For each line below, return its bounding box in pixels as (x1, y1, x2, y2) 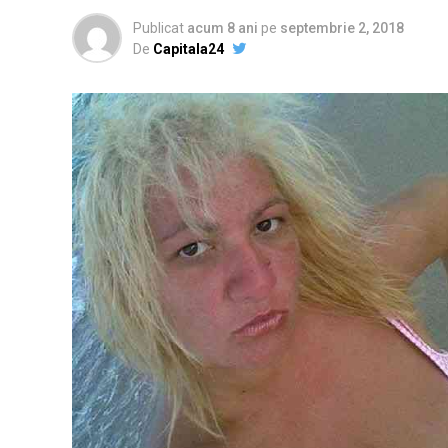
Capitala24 (153, 41, 224, 57)
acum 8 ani (187, 20, 258, 36)
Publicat (133, 20, 184, 36)
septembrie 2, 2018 (280, 20, 404, 36)
